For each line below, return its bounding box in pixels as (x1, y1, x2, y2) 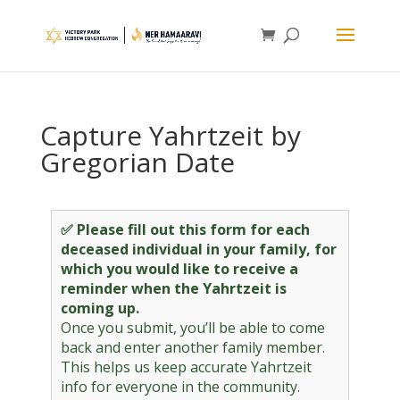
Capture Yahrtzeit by (39, 117, 301, 154)
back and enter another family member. (60, 337, 325, 357)
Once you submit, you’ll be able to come (60, 318, 325, 337)
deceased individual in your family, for (60, 239, 337, 259)
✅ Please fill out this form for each (60, 220, 310, 239)
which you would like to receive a (60, 259, 298, 279)
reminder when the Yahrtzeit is (60, 279, 287, 298)
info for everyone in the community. (60, 377, 300, 396)
